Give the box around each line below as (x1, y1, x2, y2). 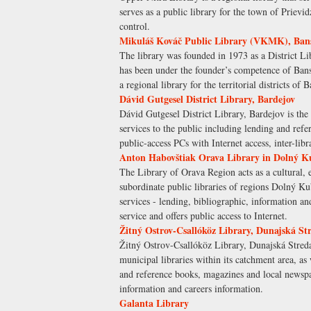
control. (119, 19, 150, 33)
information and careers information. (119, 282, 263, 296)
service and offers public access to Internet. (119, 209, 287, 223)
